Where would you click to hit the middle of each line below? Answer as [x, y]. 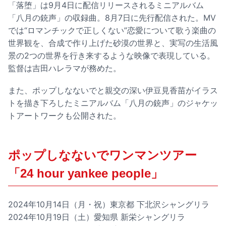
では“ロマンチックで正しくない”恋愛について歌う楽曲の [112, 30]
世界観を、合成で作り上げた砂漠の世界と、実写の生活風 [113, 43]
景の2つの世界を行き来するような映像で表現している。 [111, 55]
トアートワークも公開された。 [65, 116]
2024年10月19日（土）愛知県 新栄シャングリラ [97, 217]
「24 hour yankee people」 [86, 174]
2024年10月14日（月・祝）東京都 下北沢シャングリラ [109, 205]
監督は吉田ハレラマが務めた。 [65, 68]
